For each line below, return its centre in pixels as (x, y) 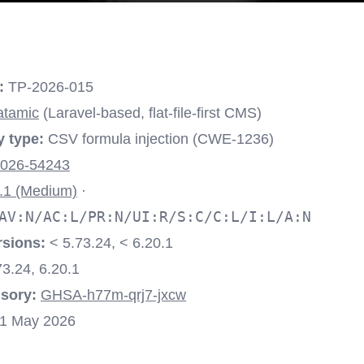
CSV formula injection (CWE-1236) (159, 139)
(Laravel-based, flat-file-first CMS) (150, 113)
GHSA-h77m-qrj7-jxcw (113, 295)
